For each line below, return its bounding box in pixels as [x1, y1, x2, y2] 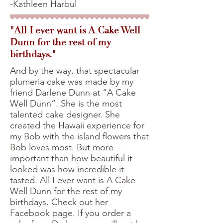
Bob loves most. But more [10, 142, 113, 153]
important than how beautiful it [10, 153, 132, 164]
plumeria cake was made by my [10, 76, 133, 87]
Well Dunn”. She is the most [10, 98, 122, 109]
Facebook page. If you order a [10, 208, 131, 219]
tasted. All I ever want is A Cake [10, 175, 135, 186]
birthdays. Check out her [10, 197, 108, 208]
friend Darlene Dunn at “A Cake [10, 87, 136, 98]
